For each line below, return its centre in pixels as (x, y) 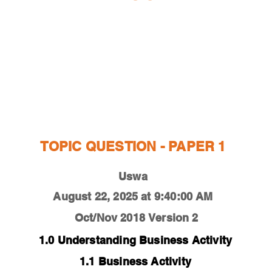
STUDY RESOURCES (131, 84)
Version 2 (173, 218)
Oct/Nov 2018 (110, 218)
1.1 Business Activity (135, 261)
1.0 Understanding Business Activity (135, 240)
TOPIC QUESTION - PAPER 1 (133, 146)
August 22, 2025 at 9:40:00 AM (133, 196)
